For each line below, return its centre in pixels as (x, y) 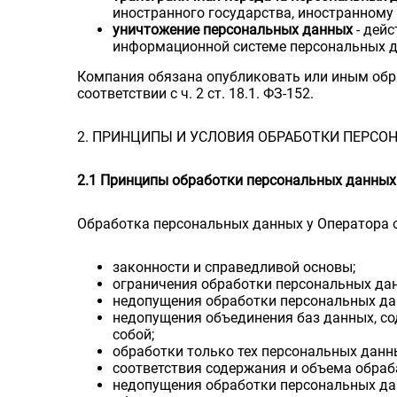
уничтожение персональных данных (233, 29)
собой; (134, 334)
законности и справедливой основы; (234, 267)
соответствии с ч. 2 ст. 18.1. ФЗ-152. (196, 93)
